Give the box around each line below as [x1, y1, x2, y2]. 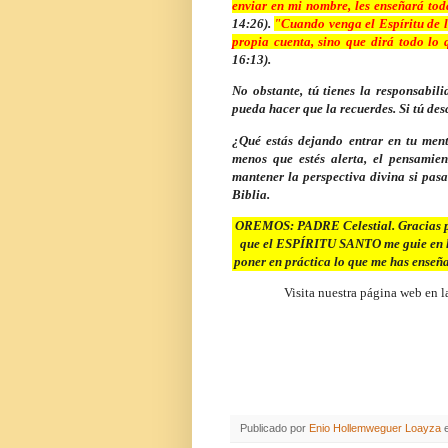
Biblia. [232, 186, 270, 202]
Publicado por [240, 422, 309, 435]
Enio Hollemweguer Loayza [309, 422, 441, 435]
